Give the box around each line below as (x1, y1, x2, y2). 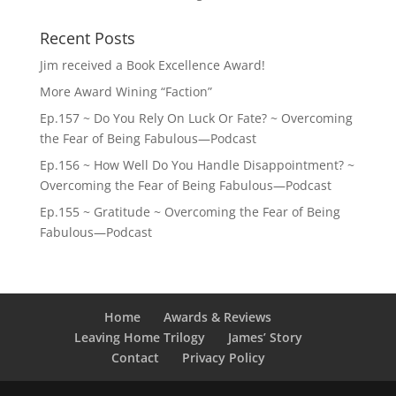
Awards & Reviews (164, 308, 272, 325)
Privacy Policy (181, 348, 265, 366)
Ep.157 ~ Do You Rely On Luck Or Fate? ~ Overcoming (39, 109, 353, 126)
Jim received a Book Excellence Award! (39, 56, 265, 73)
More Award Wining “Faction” (39, 82, 212, 100)
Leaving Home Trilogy (73, 328, 205, 346)
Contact (110, 348, 159, 366)
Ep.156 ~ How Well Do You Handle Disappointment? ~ (39, 156, 354, 173)
